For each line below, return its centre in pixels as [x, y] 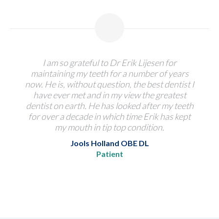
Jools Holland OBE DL [109, 143]
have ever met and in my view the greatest [109, 95]
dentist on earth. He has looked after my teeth [109, 106]
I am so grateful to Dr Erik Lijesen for [109, 63]
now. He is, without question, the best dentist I [109, 84]
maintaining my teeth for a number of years [109, 73]
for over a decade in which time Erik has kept [109, 116]
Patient [109, 154]
